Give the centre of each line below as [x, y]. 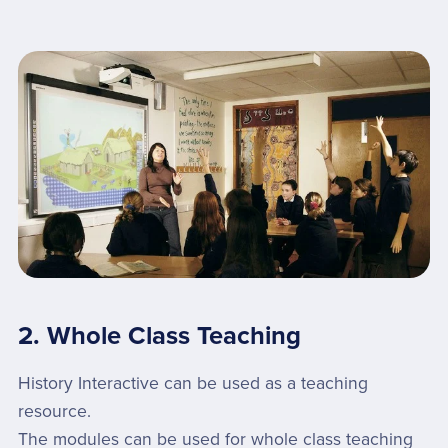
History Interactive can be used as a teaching [192, 384]
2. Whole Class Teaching [159, 336]
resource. [54, 412]
